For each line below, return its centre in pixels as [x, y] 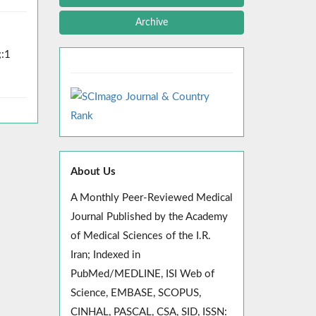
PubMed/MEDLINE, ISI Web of [142, 274]
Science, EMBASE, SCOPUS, [135, 293]
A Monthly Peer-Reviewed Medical [151, 198]
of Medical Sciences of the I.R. [140, 236]
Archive [151, 23]
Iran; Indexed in [105, 255]
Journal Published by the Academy [149, 217]
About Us [93, 172]
